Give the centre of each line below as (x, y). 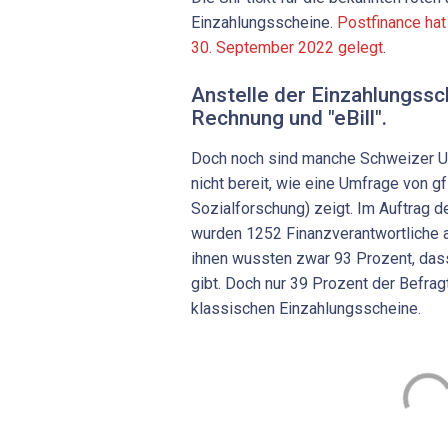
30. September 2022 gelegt (287, 47)
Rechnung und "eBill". (289, 117)
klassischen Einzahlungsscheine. (306, 308)
